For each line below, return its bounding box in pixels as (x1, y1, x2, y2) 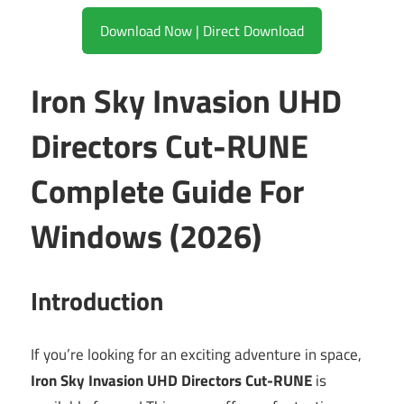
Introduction (31, 281, 163, 321)
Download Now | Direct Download (203, 20, 304, 42)
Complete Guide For (31, 166, 304, 216)
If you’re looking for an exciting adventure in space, (31, 342, 362, 366)
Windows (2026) (31, 211, 262, 262)
